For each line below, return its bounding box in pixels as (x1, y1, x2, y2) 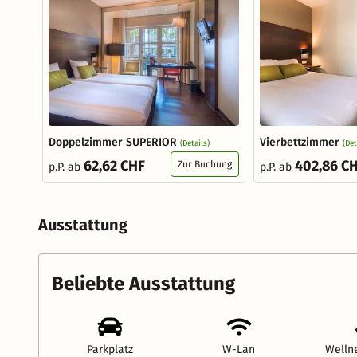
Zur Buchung (178, 158, 232, 170)
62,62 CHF (84, 156, 145, 175)
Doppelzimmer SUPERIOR (49, 135, 177, 149)
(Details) (180, 138, 210, 148)
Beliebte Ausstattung (52, 272, 235, 295)
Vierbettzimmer (260, 135, 339, 149)
